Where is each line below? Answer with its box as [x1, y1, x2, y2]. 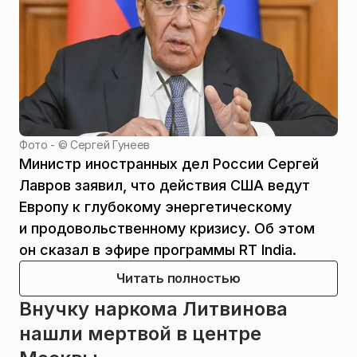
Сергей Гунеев [70, 137, 150, 151]
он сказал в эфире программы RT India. [19, 241, 296, 258]
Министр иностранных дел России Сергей [19, 155, 319, 172]
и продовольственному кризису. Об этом [19, 219, 315, 237]
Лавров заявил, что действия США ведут [19, 176, 310, 194]
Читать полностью [116, 269, 241, 286]
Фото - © [19, 137, 71, 151]
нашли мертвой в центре [19, 321, 261, 345]
